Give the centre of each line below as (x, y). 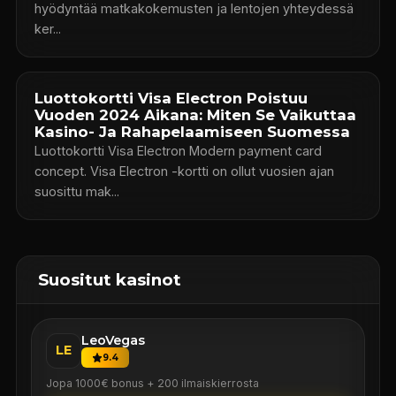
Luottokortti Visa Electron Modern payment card (111, 150)
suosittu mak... (76, 191)
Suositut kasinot (109, 279)
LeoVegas (113, 340)
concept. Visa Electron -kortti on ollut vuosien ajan (62, 171)
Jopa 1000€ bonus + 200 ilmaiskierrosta (152, 383)
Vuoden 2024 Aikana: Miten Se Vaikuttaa (195, 114)
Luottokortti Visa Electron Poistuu (171, 98)
